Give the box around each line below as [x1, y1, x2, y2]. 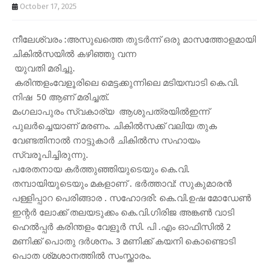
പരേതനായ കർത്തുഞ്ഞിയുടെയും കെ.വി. [12, 163, 190, 175]
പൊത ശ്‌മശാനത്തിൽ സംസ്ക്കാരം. [12, 250, 151, 261]
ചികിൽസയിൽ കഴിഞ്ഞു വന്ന [12, 48, 136, 59]
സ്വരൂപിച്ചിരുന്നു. [12, 149, 88, 160]
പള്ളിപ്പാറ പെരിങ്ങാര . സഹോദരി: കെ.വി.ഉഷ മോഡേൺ [12, 192, 251, 204]
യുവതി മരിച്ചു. [12, 62, 75, 74]
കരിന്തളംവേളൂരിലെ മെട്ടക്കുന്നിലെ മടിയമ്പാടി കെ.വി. [12, 77, 239, 88]
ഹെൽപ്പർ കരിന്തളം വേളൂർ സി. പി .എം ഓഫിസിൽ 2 [12, 221, 231, 232]
